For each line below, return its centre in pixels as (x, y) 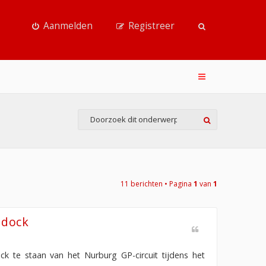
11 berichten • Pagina (157, 183)
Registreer (151, 26)
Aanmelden (68, 26)
